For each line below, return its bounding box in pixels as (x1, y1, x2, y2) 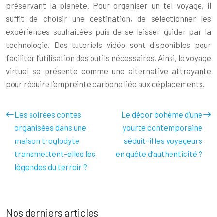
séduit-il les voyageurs (124, 135, 202, 145)
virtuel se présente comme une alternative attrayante (6, 65, 211, 76)
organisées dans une (15, 122, 86, 132)
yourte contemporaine (123, 122, 202, 132)
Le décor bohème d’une (121, 109, 202, 119)
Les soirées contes (15, 109, 81, 119)
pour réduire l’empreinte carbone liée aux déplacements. (6, 78, 205, 89)
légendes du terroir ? (15, 161, 87, 171)
